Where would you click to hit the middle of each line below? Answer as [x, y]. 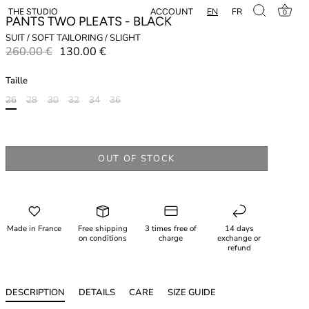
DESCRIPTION [35, 293]
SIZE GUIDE [192, 293]
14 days [239, 229]
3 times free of [171, 229]
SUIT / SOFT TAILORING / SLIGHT [73, 38]
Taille [17, 80]
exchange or [239, 239]
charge [171, 239]
